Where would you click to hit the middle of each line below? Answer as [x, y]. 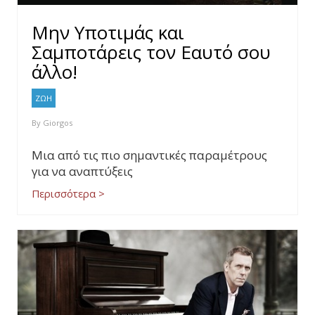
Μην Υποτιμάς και [108, 32]
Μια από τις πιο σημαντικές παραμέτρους [149, 155]
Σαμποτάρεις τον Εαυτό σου [151, 52]
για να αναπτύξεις [82, 171]
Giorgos [58, 123]
